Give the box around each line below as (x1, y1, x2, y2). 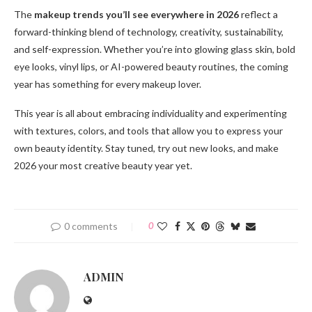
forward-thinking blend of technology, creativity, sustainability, (14, 26, 283, 38)
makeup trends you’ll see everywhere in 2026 (34, 8, 239, 21)
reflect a (239, 8, 278, 21)
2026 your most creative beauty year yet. (14, 159, 192, 172)
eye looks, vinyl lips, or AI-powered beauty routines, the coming (14, 61, 288, 73)
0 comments (64, 220, 118, 233)
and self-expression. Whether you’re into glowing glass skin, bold (14, 43, 295, 56)
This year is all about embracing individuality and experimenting (14, 107, 287, 120)
